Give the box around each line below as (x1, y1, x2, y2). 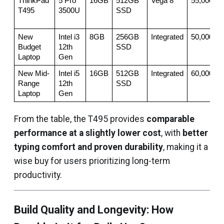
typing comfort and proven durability (14, 142, 163, 152)
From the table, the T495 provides (14, 114, 146, 124)
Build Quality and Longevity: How (14, 203, 173, 216)
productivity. (14, 170, 62, 180)
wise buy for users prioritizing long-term (14, 156, 170, 166)
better (182, 128, 208, 138)
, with (161, 128, 182, 138)
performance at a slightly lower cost (14, 128, 161, 138)
